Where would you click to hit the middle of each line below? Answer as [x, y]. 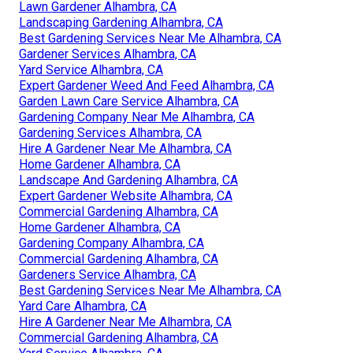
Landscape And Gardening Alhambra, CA [128, 180]
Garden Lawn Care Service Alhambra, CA [129, 102]
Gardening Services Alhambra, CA [110, 133]
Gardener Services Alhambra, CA [108, 54]
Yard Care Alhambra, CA [83, 307]
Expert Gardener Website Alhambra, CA [126, 196]
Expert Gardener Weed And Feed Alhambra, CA [147, 86]
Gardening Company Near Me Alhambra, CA [137, 117]
